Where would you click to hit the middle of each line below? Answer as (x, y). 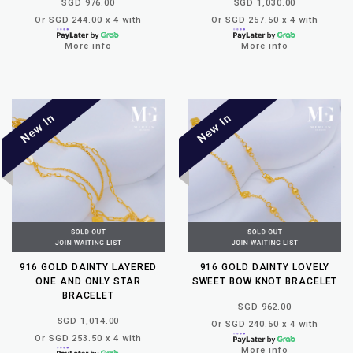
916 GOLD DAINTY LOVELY (265, 267)
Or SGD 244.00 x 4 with (88, 20)
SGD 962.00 (265, 307)
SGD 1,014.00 (88, 321)
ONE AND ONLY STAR (88, 281)
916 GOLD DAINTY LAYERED (88, 267)
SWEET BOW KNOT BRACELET (265, 281)
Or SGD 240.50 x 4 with (265, 324)
